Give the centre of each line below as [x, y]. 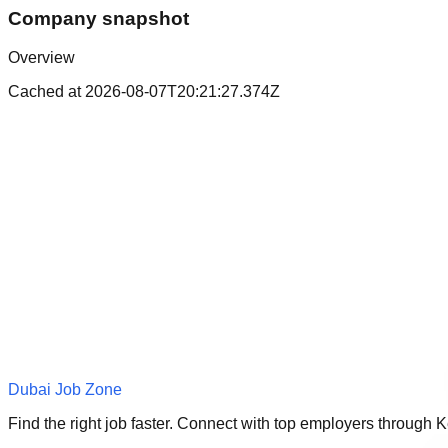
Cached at [46, 91]
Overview [41, 57]
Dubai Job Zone [65, 389]
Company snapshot [98, 19]
